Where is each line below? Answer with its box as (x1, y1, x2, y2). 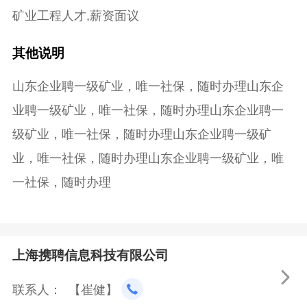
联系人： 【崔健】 (12, 282, 121, 297)
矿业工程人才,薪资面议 (12, 9, 139, 23)
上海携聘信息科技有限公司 (12, 247, 169, 262)
